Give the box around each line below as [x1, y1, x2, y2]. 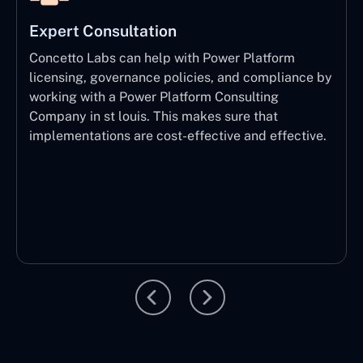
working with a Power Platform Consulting [29, 88, 279, 105]
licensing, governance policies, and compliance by [29, 69, 332, 85]
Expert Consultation [29, 21, 177, 40]
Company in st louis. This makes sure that [29, 108, 278, 124]
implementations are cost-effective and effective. [29, 127, 327, 143]
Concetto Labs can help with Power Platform [29, 49, 295, 66]
